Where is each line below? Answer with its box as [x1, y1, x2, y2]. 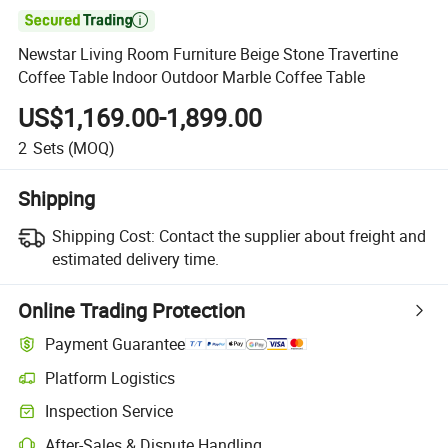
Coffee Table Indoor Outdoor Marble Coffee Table [18, 66, 366, 89]
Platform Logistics [45, 366, 176, 389]
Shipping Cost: [51, 224, 155, 247]
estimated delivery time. [51, 247, 219, 270]
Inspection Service [45, 400, 174, 423]
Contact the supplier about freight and [158, 224, 426, 247]
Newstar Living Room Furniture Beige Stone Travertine [18, 43, 399, 66]
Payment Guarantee [45, 333, 186, 356]
